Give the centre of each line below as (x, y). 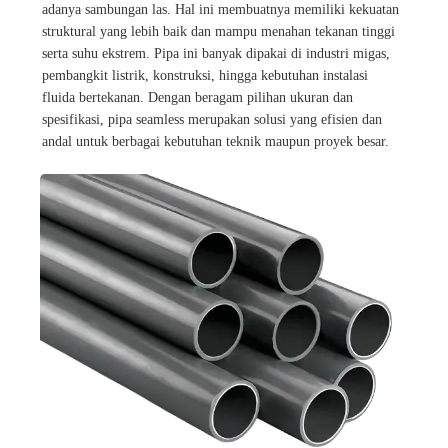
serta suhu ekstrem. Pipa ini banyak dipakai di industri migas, (216, 54)
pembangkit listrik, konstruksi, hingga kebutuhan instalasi (205, 76)
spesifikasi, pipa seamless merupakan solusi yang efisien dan (212, 120)
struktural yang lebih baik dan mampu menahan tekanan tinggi (218, 32)
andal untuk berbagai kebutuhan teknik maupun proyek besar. (215, 142)
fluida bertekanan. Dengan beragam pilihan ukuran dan (197, 98)
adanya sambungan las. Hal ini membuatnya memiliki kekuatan (220, 10)
